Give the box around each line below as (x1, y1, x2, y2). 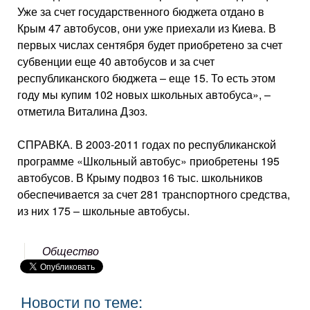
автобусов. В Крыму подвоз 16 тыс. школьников (17, 170, 263, 185)
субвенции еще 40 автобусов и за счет (17, 53, 215, 69)
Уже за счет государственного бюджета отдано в (17, 3, 264, 19)
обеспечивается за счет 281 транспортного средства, (17, 186, 290, 202)
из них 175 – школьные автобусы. (17, 203, 190, 219)
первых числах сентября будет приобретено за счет (17, 37, 282, 53)
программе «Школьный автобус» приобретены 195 (17, 153, 280, 169)
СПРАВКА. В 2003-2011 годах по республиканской (17, 136, 276, 152)
